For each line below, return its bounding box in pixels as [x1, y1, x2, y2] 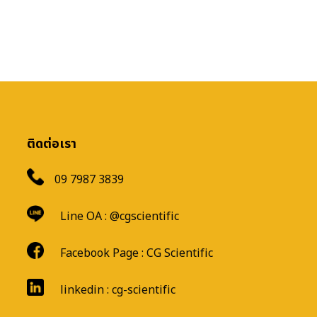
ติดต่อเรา [26, 134, 76, 154]
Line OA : [54, 208, 110, 226]
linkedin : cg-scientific [54, 282, 175, 299]
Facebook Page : [54, 245, 146, 263]
